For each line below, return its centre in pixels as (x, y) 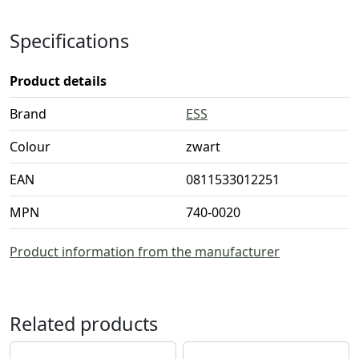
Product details (58, 81)
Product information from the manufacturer (145, 251)
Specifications (69, 40)
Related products (84, 323)
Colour (30, 146)
